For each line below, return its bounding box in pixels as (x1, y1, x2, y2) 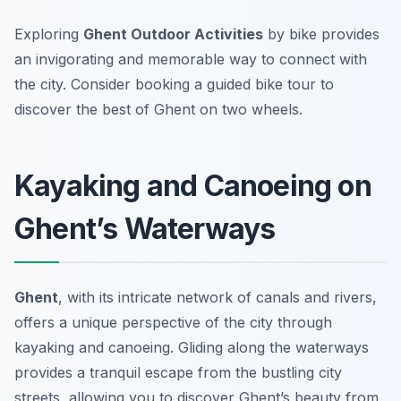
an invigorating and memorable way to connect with (14, 50, 367, 69)
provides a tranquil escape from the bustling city (14, 363, 342, 382)
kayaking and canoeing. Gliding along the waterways (14, 338, 369, 357)
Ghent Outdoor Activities (83, 25, 263, 44)
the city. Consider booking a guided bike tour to (14, 75, 334, 94)
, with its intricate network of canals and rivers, (58, 288, 377, 307)
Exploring (14, 25, 83, 44)
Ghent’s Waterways (14, 211, 276, 247)
